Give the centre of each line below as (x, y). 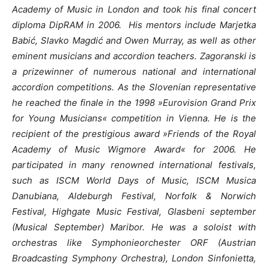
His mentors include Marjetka (192, 25)
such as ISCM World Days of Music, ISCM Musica (134, 181)
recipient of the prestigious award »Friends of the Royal (134, 134)
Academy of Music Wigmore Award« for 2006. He (134, 150)
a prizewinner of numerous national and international (134, 72)
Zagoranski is (228, 56)
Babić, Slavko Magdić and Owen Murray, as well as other (134, 41)
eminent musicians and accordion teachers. (106, 56)
